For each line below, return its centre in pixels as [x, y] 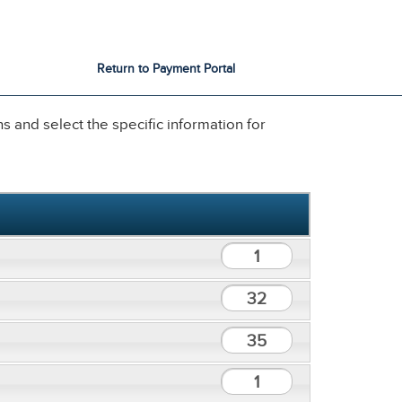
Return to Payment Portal [166, 69]
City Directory [354, 18]
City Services [275, 18]
